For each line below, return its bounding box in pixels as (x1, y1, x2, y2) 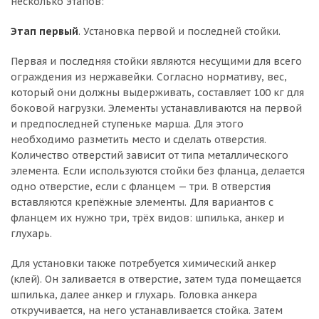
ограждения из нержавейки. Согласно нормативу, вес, (11, 70, 287, 83)
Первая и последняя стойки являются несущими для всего (11, 54, 302, 68)
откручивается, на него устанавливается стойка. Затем (11, 303, 283, 317)
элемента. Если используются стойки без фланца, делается (11, 164, 305, 177)
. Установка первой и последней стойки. (78, 24, 281, 38)
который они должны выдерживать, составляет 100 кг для (11, 85, 304, 99)
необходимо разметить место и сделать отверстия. (11, 132, 266, 146)
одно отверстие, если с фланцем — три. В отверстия (11, 179, 271, 193)
